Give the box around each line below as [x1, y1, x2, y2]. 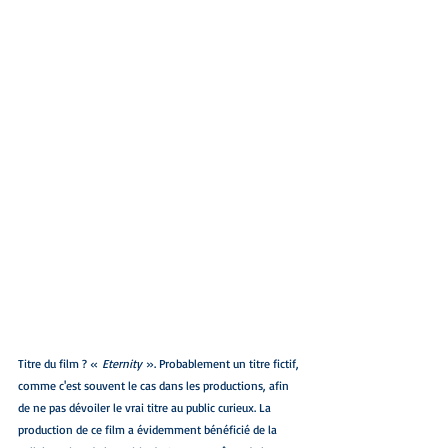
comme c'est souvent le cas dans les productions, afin [18, 378, 292, 394]
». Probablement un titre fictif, [146, 356, 302, 372]
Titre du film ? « [18, 356, 102, 372]
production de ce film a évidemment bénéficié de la [18, 422, 280, 438]
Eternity [102, 356, 146, 372]
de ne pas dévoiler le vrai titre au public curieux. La [18, 400, 274, 416]
